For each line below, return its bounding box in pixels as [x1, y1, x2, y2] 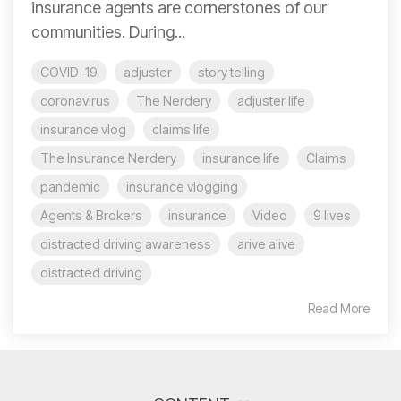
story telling [198, 64, 265, 80]
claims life [152, 122, 210, 137]
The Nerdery [136, 93, 211, 108]
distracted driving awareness [40, 236, 211, 252]
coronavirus [40, 93, 110, 108]
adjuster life [237, 93, 305, 108]
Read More [308, 301, 370, 316]
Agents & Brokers [40, 208, 142, 223]
